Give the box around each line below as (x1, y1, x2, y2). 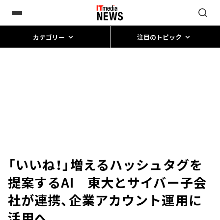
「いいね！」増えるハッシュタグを (8, 155, 203, 173)
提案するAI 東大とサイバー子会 (8, 173, 207, 191)
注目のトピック (137, 32, 182, 42)
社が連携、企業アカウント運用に (8, 191, 202, 209)
